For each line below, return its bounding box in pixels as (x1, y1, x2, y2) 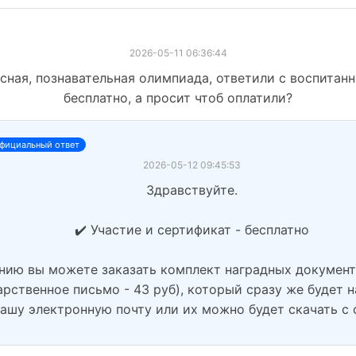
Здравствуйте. (146, 181, 238, 198)
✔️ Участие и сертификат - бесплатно (75, 221, 309, 238)
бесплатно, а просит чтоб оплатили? (64, 89, 292, 106)
